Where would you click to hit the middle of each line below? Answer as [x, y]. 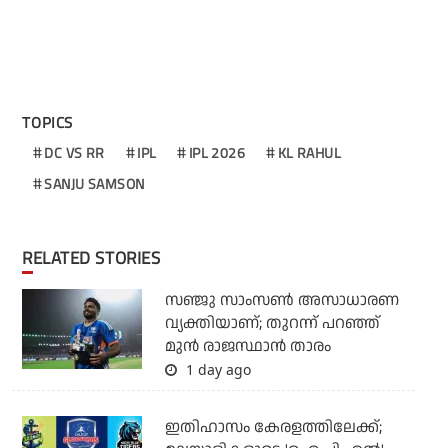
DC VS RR [74, 153]
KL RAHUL [309, 153]
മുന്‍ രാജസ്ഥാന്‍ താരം [247, 347]
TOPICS [48, 123]
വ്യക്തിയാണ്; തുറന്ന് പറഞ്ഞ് [272, 324]
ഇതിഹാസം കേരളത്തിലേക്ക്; [273, 428]
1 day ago [216, 370]
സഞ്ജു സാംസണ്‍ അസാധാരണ [281, 301]
